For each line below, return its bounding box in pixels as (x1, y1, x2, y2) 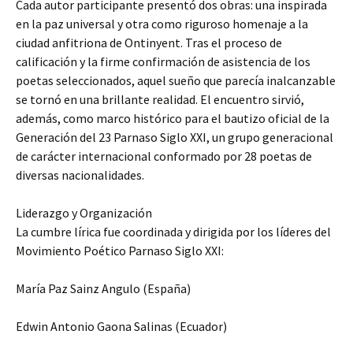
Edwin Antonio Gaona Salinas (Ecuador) (16, 318, 227, 335)
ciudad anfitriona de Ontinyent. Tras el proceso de (16, 35, 282, 51)
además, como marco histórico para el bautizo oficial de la (16, 110, 329, 127)
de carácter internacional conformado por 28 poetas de (16, 148, 312, 165)
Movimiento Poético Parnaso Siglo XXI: (16, 243, 224, 259)
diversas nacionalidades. (16, 167, 144, 184)
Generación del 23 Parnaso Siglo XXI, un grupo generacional (16, 129, 333, 146)
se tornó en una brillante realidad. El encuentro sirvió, (16, 91, 304, 108)
